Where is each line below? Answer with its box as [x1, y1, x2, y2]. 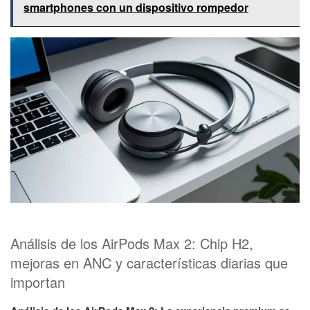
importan [10, 272, 65, 293]
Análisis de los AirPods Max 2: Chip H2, [10, 233, 253, 254]
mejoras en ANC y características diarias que [10, 253, 288, 273]
